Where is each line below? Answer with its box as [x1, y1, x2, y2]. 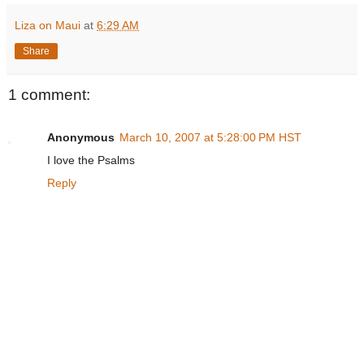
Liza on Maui [15, 19, 80, 32]
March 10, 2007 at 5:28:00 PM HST [119, 130, 301, 144]
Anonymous [47, 130, 115, 144]
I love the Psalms [47, 153, 135, 167]
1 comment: [8, 86, 90, 104]
